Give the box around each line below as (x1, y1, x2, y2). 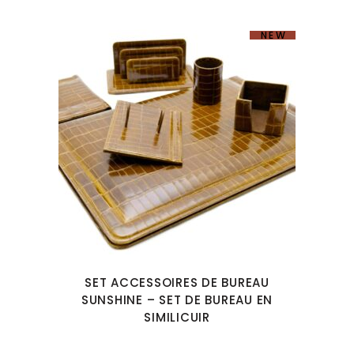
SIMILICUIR (144, 309, 210, 326)
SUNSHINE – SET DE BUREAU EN (81, 292, 273, 308)
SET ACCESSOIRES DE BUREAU (85, 274, 269, 291)
